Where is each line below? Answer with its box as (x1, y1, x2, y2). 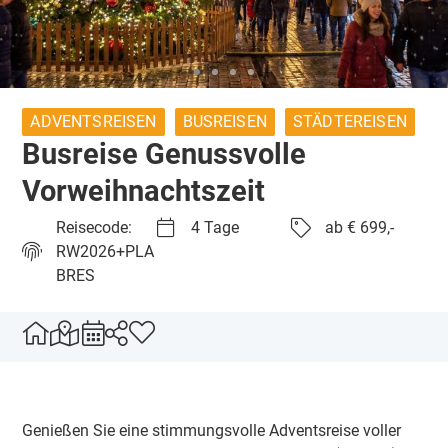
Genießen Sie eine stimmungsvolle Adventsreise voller (22, 421, 402, 440)
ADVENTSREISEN (30, 112, 157, 131)
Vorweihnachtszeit (22, 174, 266, 208)
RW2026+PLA (56, 242, 155, 261)
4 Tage (190, 218, 239, 237)
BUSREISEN (182, 112, 267, 131)
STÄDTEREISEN (292, 112, 407, 131)
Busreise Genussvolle (22, 137, 307, 171)
